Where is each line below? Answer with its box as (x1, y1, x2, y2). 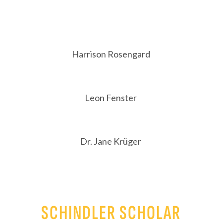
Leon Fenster (85, 92, 137, 103)
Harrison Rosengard (71, 49, 150, 59)
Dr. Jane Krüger (80, 136, 142, 147)
